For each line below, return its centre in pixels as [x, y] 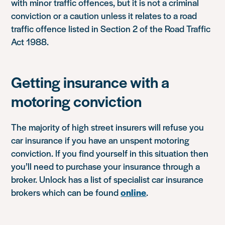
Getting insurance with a [90, 81]
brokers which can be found [66, 192]
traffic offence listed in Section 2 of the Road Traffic [111, 28]
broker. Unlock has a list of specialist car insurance [107, 179]
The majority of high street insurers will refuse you [108, 127]
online [134, 192]
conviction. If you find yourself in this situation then [110, 153]
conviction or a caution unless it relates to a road [104, 15]
